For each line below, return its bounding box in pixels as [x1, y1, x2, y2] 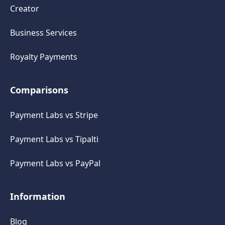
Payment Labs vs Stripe [10, 109, 98, 121]
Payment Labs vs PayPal [10, 158, 100, 169]
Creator [10, 3, 39, 15]
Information [10, 190, 65, 203]
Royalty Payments [10, 51, 77, 63]
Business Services [10, 27, 77, 39]
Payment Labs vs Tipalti [10, 134, 98, 145]
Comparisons [10, 84, 68, 96]
